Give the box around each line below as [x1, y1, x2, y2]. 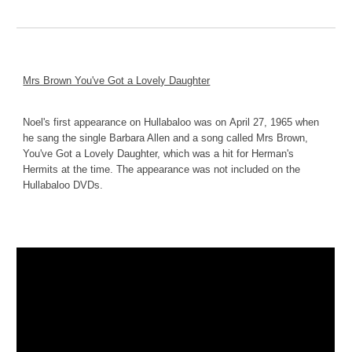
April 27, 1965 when [229, 116, 320, 129]
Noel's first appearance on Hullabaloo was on [23, 116, 227, 129]
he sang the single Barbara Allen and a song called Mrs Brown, [23, 132, 309, 145]
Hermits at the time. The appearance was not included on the [23, 163, 301, 176]
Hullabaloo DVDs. [23, 179, 104, 192]
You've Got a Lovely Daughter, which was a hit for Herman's [23, 148, 295, 160]
